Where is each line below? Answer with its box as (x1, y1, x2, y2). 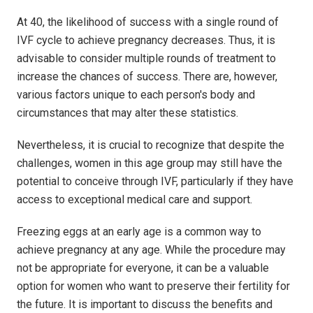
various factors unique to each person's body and (17, 88, 255, 102)
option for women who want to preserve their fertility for (17, 279, 290, 293)
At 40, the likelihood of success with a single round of (17, 15, 279, 29)
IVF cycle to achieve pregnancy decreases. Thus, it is (17, 34, 275, 48)
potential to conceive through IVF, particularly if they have (17, 175, 293, 189)
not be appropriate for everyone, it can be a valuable (17, 261, 269, 275)
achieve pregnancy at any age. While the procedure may (17, 243, 286, 257)
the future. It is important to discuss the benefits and (17, 298, 272, 312)
